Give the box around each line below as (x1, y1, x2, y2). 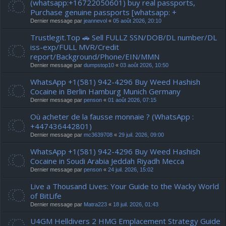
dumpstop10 (84, 62, 114, 68)
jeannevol (84, 18, 107, 24)
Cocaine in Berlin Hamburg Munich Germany (30, 86, 181, 96)
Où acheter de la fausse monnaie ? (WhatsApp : (30, 111, 194, 122)
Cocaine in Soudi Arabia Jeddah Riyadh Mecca (30, 156, 184, 166)
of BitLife (30, 191, 62, 201)
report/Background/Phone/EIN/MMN (30, 51, 159, 62)
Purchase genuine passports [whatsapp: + (30, 7, 177, 17)
